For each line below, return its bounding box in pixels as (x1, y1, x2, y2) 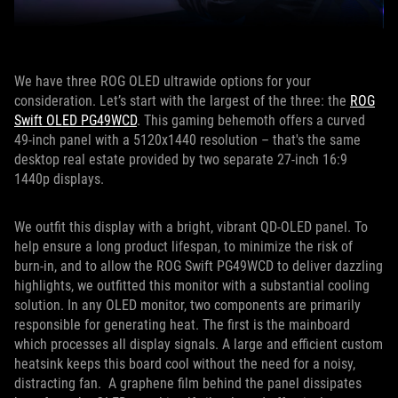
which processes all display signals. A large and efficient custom (14, 336, 383, 354)
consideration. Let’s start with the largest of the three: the (14, 92, 350, 110)
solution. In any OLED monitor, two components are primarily (14, 297, 361, 314)
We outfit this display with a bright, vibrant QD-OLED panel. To (14, 219, 368, 236)
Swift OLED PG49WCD (14, 112, 137, 130)
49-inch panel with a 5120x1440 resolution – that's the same (14, 131, 361, 149)
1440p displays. (14, 171, 107, 188)
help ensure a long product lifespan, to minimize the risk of (14, 238, 353, 256)
